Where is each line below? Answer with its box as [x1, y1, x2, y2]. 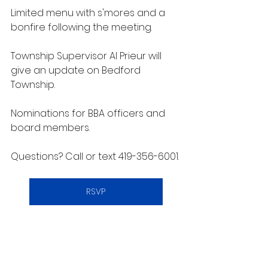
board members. [11, 121, 90, 135]
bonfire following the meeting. [11, 20, 152, 34]
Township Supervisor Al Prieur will [11, 49, 164, 63]
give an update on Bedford [11, 63, 143, 77]
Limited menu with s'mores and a [11, 6, 167, 20]
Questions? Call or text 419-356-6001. [11, 150, 179, 163]
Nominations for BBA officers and [11, 106, 167, 120]
